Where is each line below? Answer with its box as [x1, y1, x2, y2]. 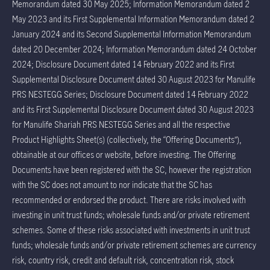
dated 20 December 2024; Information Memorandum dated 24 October [12, 43, 257, 55]
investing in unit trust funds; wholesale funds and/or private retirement [12, 209, 250, 221]
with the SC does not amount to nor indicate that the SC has [12, 178, 212, 190]
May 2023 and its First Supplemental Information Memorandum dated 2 [12, 13, 254, 25]
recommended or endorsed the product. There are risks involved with [12, 193, 246, 206]
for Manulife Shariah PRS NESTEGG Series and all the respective [12, 118, 230, 130]
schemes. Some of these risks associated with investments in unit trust [12, 224, 250, 236]
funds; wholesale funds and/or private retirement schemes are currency [12, 239, 256, 251]
